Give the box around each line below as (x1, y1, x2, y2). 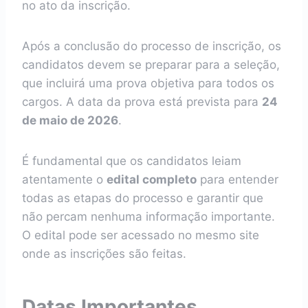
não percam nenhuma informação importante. (22, 210, 275, 223)
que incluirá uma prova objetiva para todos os (22, 76, 274, 90)
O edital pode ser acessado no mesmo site (22, 228, 259, 242)
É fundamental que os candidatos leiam (22, 154, 241, 168)
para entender (197, 173, 278, 186)
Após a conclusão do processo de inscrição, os (22, 39, 281, 53)
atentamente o (22, 173, 107, 186)
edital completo (107, 173, 197, 186)
